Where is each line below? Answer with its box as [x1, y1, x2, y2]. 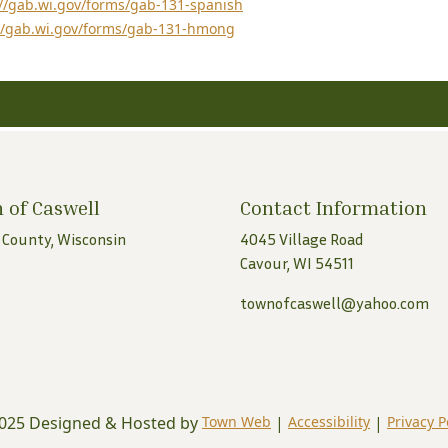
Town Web [202, 412, 271, 431]
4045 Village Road [240, 229, 364, 249]
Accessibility [288, 412, 370, 431]
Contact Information [240, 195, 427, 219]
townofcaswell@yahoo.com [240, 293, 429, 313]
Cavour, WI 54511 [240, 253, 354, 273]
